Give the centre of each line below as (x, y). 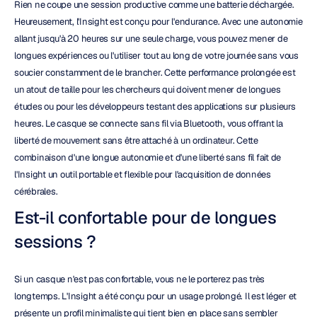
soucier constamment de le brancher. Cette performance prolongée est (155, 73)
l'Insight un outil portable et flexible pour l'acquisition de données (143, 174)
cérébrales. (36, 191)
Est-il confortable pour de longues (145, 218)
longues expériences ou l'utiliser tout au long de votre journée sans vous (156, 56)
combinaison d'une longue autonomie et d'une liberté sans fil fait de (148, 157)
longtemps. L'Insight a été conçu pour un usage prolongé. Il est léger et (155, 296)
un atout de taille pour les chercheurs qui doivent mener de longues (148, 90)
